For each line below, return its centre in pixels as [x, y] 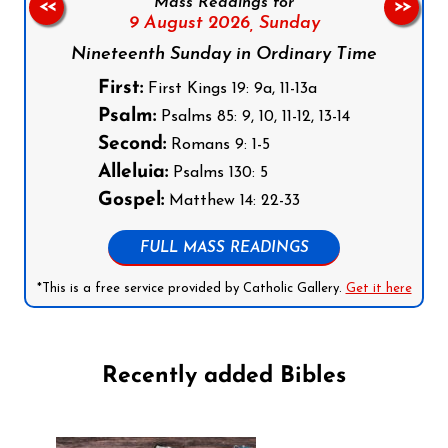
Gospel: [131, 200]
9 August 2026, [191, 23]
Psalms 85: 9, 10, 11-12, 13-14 [253, 116]
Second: [132, 144]
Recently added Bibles [224, 376]
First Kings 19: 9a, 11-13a [230, 88]
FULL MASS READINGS [224, 248]
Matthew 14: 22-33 [232, 200]
